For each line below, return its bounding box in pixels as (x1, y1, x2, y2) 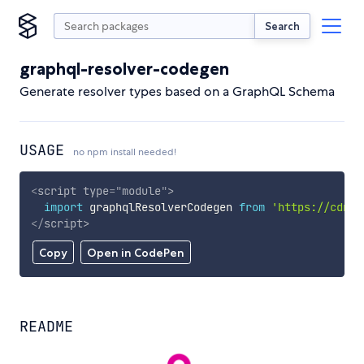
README (19, 317, 73, 336)
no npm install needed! (73, 145, 176, 158)
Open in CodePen (86, 245, 184, 261)
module (121, 183, 161, 198)
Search (265, 19, 300, 32)
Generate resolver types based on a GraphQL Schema (19, 83, 335, 100)
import (43, 199, 83, 214)
